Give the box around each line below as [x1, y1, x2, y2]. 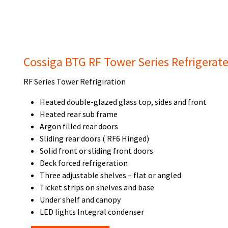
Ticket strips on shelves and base [40, 182, 154, 192]
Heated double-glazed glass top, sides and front [40, 97, 207, 107]
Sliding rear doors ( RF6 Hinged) [40, 133, 149, 144]
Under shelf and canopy [40, 194, 121, 205]
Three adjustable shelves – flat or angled [40, 170, 181, 180]
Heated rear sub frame [40, 109, 118, 119]
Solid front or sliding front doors [40, 146, 153, 156]
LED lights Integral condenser [40, 207, 144, 217]
